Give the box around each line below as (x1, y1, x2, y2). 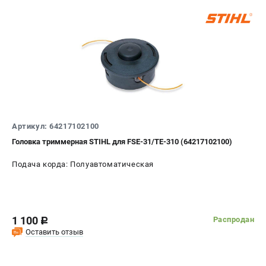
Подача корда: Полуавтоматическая (12, 159, 154, 169)
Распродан (213, 215, 254, 224)
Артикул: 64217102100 (12, 121, 99, 131)
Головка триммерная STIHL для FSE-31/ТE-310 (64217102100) (12, 137, 232, 146)
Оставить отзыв (26, 227, 83, 236)
